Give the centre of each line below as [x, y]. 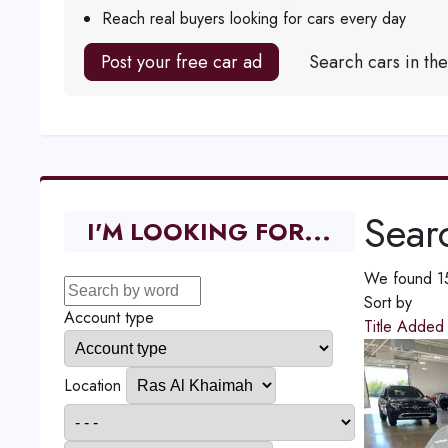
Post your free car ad [181, 62]
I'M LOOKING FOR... [209, 231]
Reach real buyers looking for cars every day [253, 18]
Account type [108, 317]
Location [92, 385]
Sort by [387, 302]
